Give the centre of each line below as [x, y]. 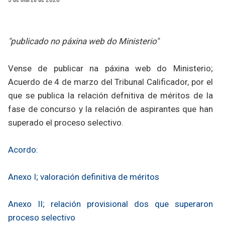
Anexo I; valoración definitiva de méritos [84, 177]
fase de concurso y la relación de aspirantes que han [110, 109]
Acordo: [23, 149]
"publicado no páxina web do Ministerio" [83, 41]
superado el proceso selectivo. [66, 122]
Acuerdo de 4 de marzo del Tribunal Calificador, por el [110, 82]
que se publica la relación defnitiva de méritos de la [110, 95]
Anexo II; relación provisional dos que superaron [110, 204]
